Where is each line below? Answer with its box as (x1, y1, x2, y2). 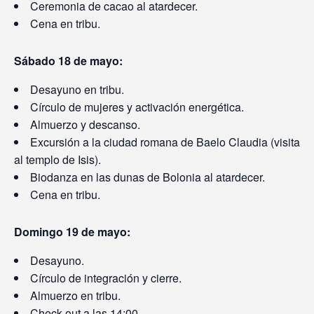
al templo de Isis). (14, 151, 101, 168)
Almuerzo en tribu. (30, 287, 121, 303)
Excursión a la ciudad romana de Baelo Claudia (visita (30, 133, 300, 150)
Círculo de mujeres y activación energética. (30, 98, 244, 115)
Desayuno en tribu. (30, 81, 124, 97)
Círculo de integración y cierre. (30, 269, 182, 286)
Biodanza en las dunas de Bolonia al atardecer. (30, 168, 265, 185)
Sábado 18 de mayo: (14, 52, 123, 69)
